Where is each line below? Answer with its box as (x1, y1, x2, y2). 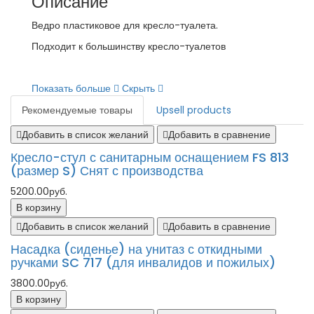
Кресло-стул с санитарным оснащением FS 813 (11, 149, 289, 166)
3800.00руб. (11, 276, 68, 290)
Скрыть (122, 81, 158, 95)
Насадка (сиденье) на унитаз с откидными (11, 240, 262, 258)
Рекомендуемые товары (22, 103, 132, 117)
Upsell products (156, 103, 231, 117)
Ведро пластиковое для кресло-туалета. (32, 18, 218, 32)
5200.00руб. (11, 184, 67, 198)
